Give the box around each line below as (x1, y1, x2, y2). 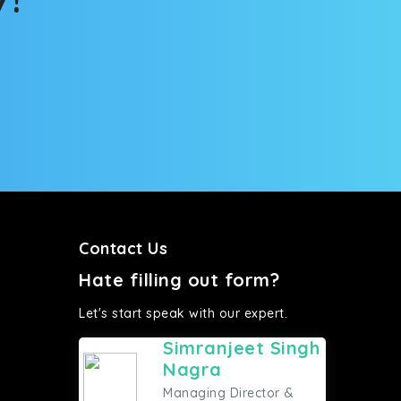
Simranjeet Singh (163, 337, 320, 359)
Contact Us (79, 238, 167, 259)
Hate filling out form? (79, 269, 279, 291)
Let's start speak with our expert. (79, 305, 287, 321)
